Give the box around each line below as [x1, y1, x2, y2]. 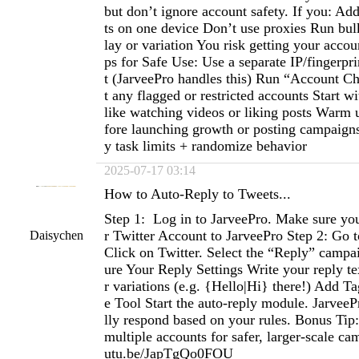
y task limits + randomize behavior [104, 138, 307, 154]
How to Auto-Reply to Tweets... [104, 186, 291, 202]
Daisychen [29, 228, 83, 242]
